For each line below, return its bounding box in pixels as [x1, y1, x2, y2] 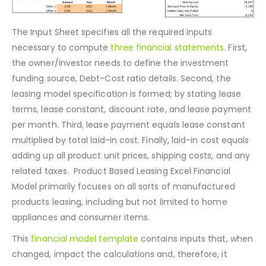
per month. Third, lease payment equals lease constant [12, 148, 245, 160]
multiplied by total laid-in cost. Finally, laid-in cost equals [12, 163, 249, 176]
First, [226, 71, 247, 83]
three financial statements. [110, 71, 226, 83]
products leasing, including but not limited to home [12, 225, 227, 237]
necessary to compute [12, 71, 111, 83]
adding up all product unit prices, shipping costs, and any [12, 179, 251, 191]
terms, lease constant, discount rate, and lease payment [12, 132, 251, 145]
